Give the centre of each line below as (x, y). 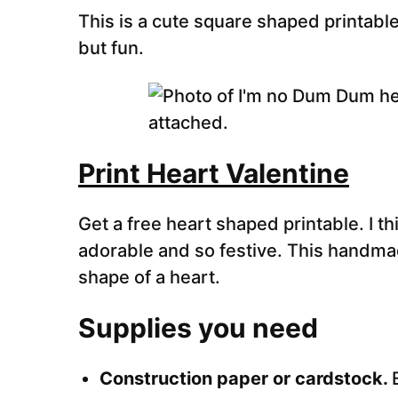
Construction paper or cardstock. (246, 378)
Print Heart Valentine (214, 173)
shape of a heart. (149, 277)
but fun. (111, 48)
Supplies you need (198, 328)
